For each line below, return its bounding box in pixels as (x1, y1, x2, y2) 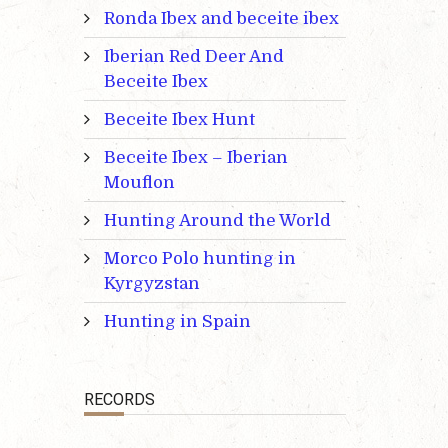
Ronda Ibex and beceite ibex (103, 9, 339, 29)
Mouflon (103, 173, 175, 193)
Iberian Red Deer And (103, 47, 284, 67)
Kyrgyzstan (103, 274, 200, 294)
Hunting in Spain (103, 312, 251, 332)
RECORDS (83, 390, 155, 410)
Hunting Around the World (103, 211, 331, 231)
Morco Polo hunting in (103, 249, 296, 269)
